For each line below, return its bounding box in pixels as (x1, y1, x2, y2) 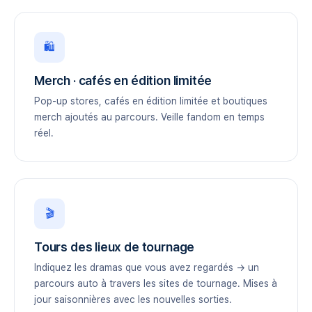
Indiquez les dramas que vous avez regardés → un (34, 262, 259, 273)
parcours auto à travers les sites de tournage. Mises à (34, 278, 277, 289)
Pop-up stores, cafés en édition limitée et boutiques (34, 95, 267, 107)
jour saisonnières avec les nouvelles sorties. (34, 294, 232, 305)
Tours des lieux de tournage (34, 240, 195, 254)
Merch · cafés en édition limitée (34, 73, 212, 88)
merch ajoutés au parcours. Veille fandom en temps (34, 111, 265, 123)
